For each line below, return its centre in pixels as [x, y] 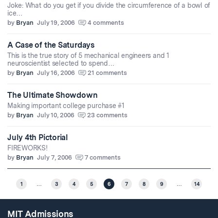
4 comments [106, 23]
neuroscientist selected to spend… [61, 64]
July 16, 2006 [56, 73]
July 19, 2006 [56, 23]
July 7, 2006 [54, 158]
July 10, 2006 [56, 115]
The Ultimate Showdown [53, 95]
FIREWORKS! [27, 148]
